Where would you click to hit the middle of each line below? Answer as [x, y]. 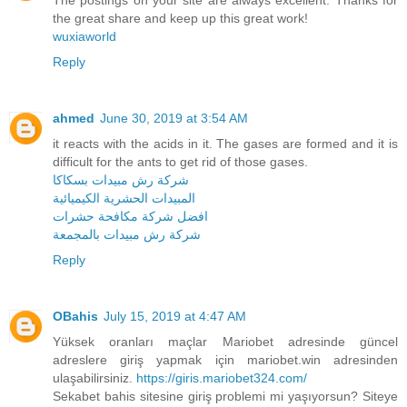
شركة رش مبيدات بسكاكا [121, 179]
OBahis [75, 316]
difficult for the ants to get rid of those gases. [180, 161]
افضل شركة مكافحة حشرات [130, 216]
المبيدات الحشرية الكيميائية [124, 198]
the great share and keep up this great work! [180, 18]
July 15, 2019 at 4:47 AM [175, 316]
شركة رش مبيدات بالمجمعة [127, 234]
